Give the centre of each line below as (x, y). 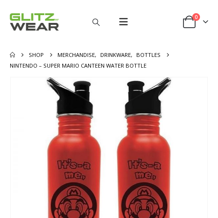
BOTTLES (149, 55)
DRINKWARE (116, 55)
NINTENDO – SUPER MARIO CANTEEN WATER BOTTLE (78, 65)
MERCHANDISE (76, 55)
